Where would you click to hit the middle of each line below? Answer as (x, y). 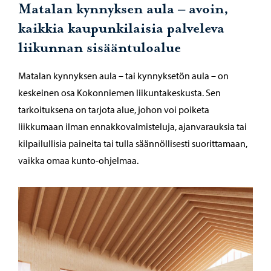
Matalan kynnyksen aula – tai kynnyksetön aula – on (123, 76)
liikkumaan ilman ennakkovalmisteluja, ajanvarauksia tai (132, 127)
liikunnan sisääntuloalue (100, 48)
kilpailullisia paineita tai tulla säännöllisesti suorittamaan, (133, 144)
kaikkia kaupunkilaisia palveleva (121, 29)
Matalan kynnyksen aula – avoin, (123, 10)
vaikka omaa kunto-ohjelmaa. (78, 161)
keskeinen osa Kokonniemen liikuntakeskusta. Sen (119, 93)
